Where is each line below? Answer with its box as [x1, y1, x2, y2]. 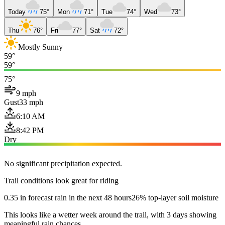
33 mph [19, 97, 43, 106]
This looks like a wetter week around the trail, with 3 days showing [4, 210, 216, 219]
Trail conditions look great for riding [4, 176, 119, 185]
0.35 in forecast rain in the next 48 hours [4, 193, 132, 202]
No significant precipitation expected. [4, 159, 122, 168]
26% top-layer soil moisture [132, 193, 218, 202]
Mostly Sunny [18, 42, 63, 51]
